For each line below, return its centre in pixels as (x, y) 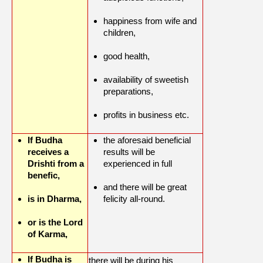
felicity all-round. (134, 199)
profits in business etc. (146, 115)
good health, (128, 56)
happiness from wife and (150, 21)
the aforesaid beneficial (147, 140)
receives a (48, 152)
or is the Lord (55, 222)
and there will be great (145, 187)
